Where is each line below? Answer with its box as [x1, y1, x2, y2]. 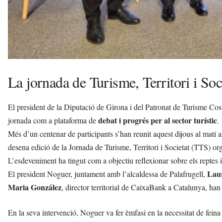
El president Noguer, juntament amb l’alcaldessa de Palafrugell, [8, 168, 207, 179]
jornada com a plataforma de [8, 114, 98, 125]
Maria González [8, 181, 61, 193]
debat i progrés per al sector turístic [98, 114, 217, 126]
